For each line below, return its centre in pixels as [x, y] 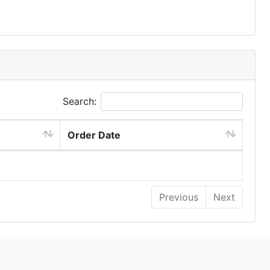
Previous [179, 197]
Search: [80, 101]
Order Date [94, 135]
